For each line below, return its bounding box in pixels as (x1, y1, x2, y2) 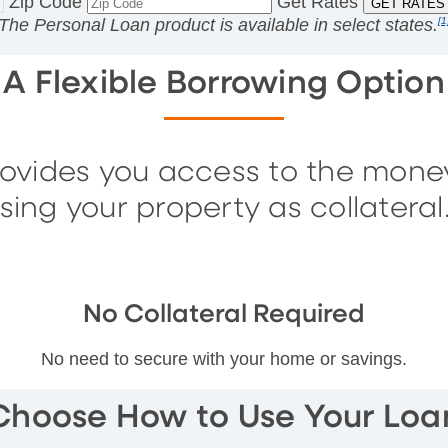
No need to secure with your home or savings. (40, 348, 407, 369)
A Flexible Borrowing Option (3, 67, 445, 100)
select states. (333, 14, 438, 35)
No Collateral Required (82, 301, 365, 328)
